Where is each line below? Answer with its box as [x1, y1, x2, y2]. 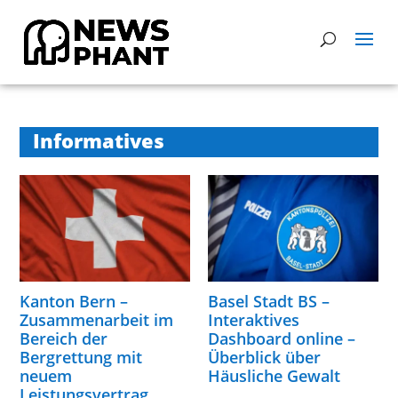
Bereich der [20, 327, 108, 349]
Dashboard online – [208, 327, 355, 349]
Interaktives [208, 308, 299, 330]
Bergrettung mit [20, 346, 143, 368]
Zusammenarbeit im [20, 308, 174, 330]
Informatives [33, 127, 165, 154]
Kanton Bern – [20, 290, 129, 312]
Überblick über [208, 346, 321, 368]
